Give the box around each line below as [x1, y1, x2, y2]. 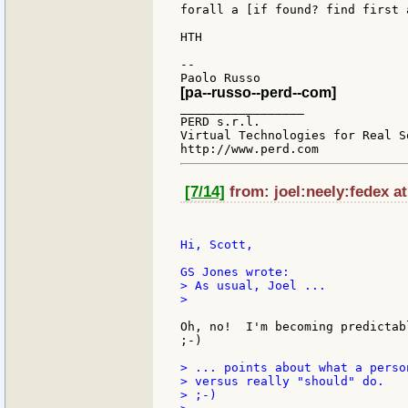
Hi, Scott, [180, 238, 253, 252]
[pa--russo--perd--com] [180, 85, 336, 100]
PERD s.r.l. [180, 115, 260, 128]
